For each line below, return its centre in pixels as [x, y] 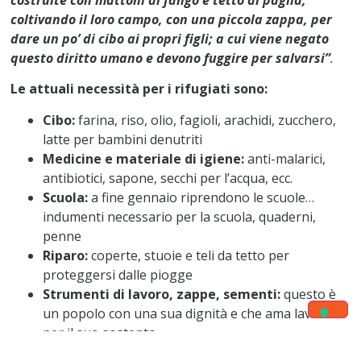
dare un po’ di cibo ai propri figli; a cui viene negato [170, 38]
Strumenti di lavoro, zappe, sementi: [164, 294]
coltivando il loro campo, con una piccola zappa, [161, 19]
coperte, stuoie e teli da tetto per [189, 255]
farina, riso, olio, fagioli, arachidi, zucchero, [206, 120]
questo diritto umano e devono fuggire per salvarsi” [171, 58]
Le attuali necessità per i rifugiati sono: [139, 89]
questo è [310, 294]
